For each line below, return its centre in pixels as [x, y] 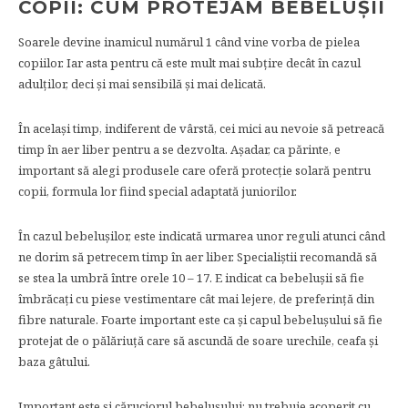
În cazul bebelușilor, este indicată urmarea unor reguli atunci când [202, 236]
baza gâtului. [54, 362]
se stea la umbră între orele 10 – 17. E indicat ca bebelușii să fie [191, 278]
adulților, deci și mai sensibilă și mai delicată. [142, 84]
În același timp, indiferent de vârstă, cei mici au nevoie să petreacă [201, 128]
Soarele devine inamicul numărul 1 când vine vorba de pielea [189, 42]
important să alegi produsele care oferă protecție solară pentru [194, 170]
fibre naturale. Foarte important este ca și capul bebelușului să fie [200, 320]
